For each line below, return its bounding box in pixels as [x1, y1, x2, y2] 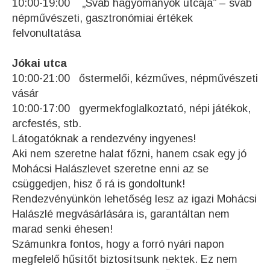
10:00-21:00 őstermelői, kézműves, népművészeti [12, 72, 258, 85]
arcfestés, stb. [12, 118, 81, 130]
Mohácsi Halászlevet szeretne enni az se [12, 163, 209, 175]
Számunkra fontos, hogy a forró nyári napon [12, 238, 224, 251]
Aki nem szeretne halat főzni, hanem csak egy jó [12, 148, 246, 160]
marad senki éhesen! [12, 223, 113, 236]
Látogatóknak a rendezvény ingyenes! [12, 133, 196, 145]
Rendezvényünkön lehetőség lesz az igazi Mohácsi [12, 193, 257, 206]
